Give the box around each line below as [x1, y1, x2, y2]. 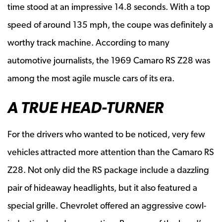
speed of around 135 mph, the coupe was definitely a [7, 19, 213, 30]
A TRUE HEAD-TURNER [7, 98, 164, 117]
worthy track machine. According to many [7, 37, 169, 48]
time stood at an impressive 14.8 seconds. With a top [7, 1, 210, 12]
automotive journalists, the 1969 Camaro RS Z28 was [7, 55, 210, 65]
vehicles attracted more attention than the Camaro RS [7, 146, 214, 157]
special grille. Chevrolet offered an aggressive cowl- [7, 200, 206, 211]
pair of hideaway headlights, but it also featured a [7, 182, 197, 193]
